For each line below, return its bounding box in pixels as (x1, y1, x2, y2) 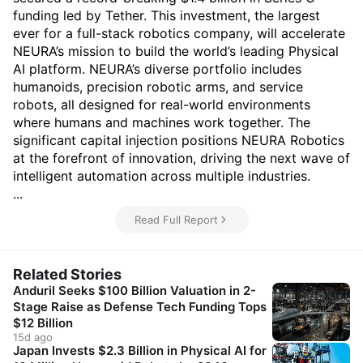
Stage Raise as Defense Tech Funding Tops (13, 299, 267, 314)
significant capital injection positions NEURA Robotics (13, 132, 344, 148)
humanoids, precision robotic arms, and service (13, 79, 303, 95)
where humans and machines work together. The (13, 114, 310, 130)
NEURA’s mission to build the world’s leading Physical (13, 43, 339, 59)
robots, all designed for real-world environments (13, 96, 310, 113)
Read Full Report (134, 213, 218, 226)
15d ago (13, 331, 53, 344)
